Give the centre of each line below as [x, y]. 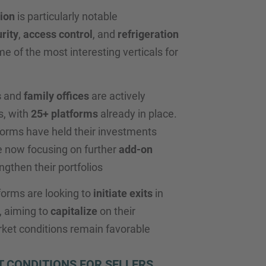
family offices [56, 96]
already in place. [137, 114]
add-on [135, 149]
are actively [117, 96]
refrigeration [148, 34]
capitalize [74, 211]
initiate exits [123, 193]
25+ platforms [64, 114]
